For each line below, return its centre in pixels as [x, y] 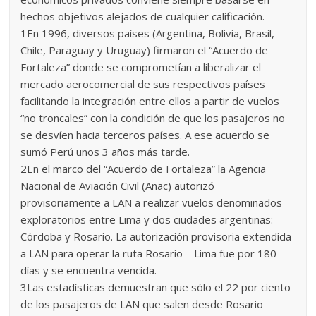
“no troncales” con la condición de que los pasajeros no [153, 117]
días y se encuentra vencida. [89, 270]
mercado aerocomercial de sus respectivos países [143, 84]
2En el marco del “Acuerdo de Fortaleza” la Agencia [144, 168]
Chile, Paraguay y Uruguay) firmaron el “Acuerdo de [145, 50]
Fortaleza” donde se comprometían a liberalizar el [141, 67]
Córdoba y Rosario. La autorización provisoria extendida [156, 236]
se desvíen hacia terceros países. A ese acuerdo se [145, 134]
